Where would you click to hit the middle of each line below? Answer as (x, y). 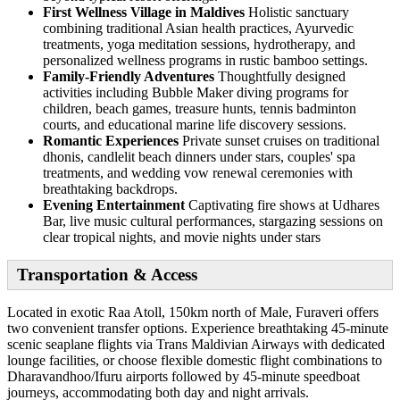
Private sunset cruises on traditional (279, 140)
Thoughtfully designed (280, 76)
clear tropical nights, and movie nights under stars (182, 237)
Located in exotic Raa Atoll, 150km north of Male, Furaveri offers (193, 312)
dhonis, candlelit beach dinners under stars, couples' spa (199, 156)
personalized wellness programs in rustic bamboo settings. (205, 60)
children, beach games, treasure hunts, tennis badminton (200, 108)
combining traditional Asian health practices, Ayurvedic (198, 28)
